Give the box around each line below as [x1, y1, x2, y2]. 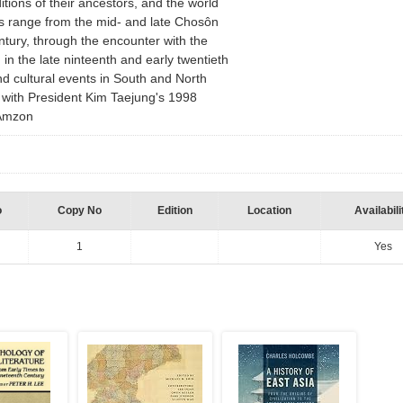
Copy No [58, 204, 102, 217]
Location [247, 204, 291, 217]
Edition [157, 204, 193, 217]
